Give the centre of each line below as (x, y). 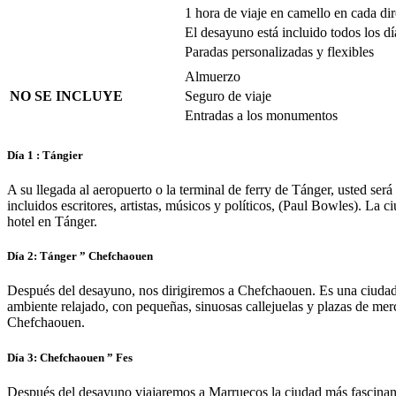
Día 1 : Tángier (45, 155)
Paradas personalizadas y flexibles (279, 51)
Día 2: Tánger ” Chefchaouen (80, 256)
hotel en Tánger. (52, 222)
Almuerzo (213, 76)
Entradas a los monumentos (261, 115)
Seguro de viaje (228, 95)
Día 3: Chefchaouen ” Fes (70, 357)
